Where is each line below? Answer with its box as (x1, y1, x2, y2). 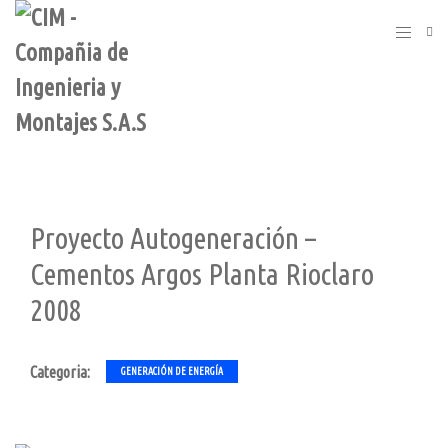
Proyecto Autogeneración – (30, 221, 316, 255)
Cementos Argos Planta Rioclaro (30, 257, 374, 291)
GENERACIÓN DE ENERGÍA (121, 366, 223, 378)
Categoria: (30, 362, 90, 381)
